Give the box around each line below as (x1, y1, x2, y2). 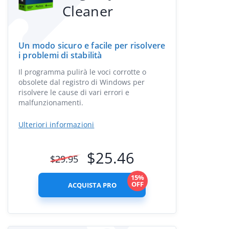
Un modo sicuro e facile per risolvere (18, 40, 166, 51)
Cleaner (62, 2, 113, 20)
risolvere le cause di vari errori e (18, 87, 129, 97)
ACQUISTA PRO (67, 180, 117, 190)
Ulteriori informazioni (18, 120, 95, 129)
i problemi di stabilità (18, 50, 102, 61)
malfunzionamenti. (18, 98, 83, 107)
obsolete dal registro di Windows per (18, 77, 145, 87)
